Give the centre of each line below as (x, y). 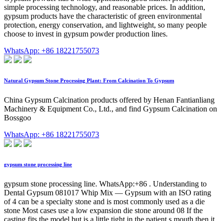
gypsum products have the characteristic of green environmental (103, 16)
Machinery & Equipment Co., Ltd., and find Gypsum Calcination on (110, 109)
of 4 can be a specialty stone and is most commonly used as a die (104, 201)
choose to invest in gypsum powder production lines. (86, 34)
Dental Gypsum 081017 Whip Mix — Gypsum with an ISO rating (108, 192)
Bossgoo (18, 117)
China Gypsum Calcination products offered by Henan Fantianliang (109, 100)
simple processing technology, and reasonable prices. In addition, (105, 7)
